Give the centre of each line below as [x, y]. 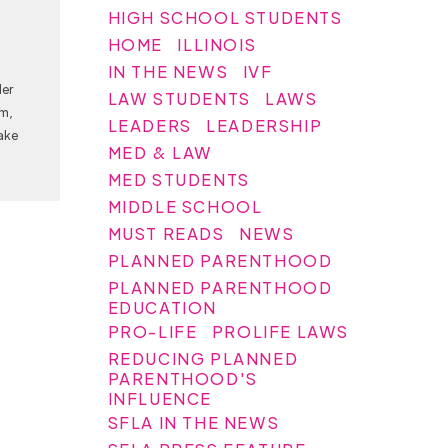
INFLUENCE [160, 398]
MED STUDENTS [178, 179]
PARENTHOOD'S [182, 378]
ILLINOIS [217, 44]
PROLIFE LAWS [280, 331]
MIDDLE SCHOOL [185, 206]
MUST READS [166, 233]
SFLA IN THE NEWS [193, 422]
